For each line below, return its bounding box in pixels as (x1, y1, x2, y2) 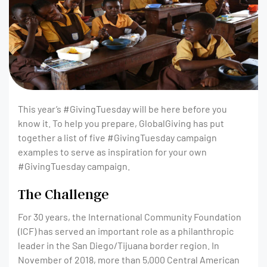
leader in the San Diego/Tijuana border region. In (18, 239, 219, 251)
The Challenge (18, 185, 109, 203)
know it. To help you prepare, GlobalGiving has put (18, 117, 224, 129)
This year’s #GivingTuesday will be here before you (18, 103, 227, 114)
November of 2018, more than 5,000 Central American (18, 253, 240, 265)
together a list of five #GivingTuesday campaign (18, 131, 217, 143)
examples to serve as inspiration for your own (18, 145, 207, 157)
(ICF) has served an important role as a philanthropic (18, 225, 234, 237)
